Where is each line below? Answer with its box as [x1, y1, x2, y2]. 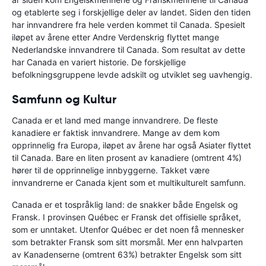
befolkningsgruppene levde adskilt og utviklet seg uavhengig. [12, 69, 252, 80]
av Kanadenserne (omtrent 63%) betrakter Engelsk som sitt [12, 249, 242, 259]
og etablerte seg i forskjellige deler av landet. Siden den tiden [12, 7, 251, 17]
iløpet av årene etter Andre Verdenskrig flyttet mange [12, 31, 219, 42]
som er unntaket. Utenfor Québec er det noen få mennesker [12, 224, 244, 235]
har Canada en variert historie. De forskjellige [12, 56, 186, 67]
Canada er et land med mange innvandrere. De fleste [12, 115, 218, 125]
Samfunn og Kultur [12, 91, 116, 107]
